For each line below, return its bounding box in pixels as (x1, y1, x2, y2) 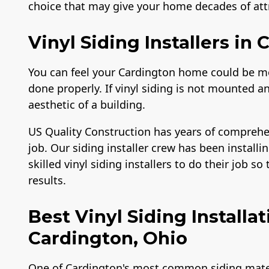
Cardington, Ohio (28, 228, 187, 249)
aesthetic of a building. (28, 97, 145, 112)
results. (28, 172, 66, 187)
